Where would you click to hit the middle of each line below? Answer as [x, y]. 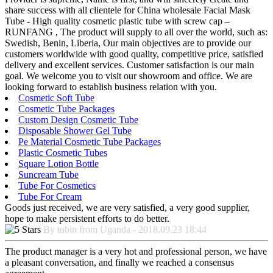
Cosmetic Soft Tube [56, 98]
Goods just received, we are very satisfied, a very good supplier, [127, 208]
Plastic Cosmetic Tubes [63, 153]
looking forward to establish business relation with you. [111, 87]
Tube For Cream [50, 197]
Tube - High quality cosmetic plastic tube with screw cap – [117, 21]
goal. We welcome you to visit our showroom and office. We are [129, 76]
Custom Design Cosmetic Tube [78, 120]
